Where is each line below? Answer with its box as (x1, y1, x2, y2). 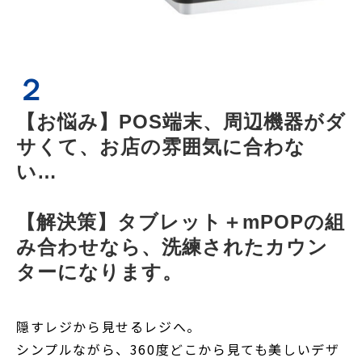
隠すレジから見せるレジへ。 (16, 316, 201, 336)
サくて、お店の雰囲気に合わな (16, 135, 305, 158)
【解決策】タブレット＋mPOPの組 (16, 210, 345, 233)
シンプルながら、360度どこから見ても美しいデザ (16, 339, 340, 359)
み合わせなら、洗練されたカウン (16, 235, 328, 258)
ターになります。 (16, 260, 183, 283)
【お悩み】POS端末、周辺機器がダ (16, 110, 346, 133)
